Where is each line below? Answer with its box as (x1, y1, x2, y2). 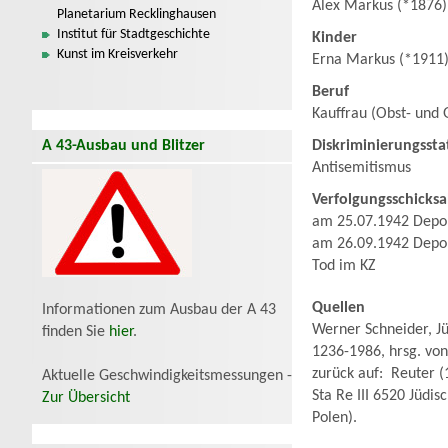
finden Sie (42, 324, 109, 340)
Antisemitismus (312, 160, 411, 176)
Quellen (312, 300, 365, 316)
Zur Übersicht (42, 390, 130, 406)
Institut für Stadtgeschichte (57, 27, 210, 42)
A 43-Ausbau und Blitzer (42, 138, 205, 154)
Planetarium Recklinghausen (57, 7, 216, 22)
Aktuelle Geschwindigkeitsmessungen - (42, 368, 292, 384)
